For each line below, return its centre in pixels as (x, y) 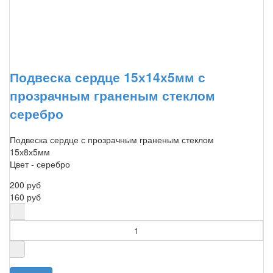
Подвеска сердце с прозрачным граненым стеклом (112, 139)
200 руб (25, 184)
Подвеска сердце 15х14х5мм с (108, 77)
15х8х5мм (30, 151)
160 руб (25, 197)
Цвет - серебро (40, 164)
